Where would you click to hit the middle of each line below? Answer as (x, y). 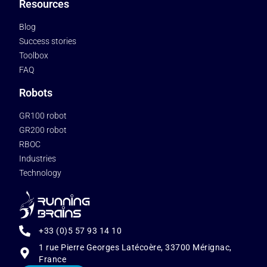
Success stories (48, 41)
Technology (41, 173)
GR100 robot (43, 116)
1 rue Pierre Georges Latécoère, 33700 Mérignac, (135, 247)
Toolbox (34, 56)
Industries (38, 159)
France (53, 259)
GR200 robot (43, 130)
